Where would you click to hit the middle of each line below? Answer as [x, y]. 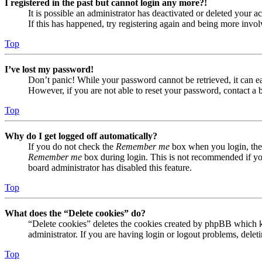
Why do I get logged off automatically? [81, 136]
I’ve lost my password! [49, 69]
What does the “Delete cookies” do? [75, 213]
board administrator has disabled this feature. [110, 167]
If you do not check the [72, 146]
